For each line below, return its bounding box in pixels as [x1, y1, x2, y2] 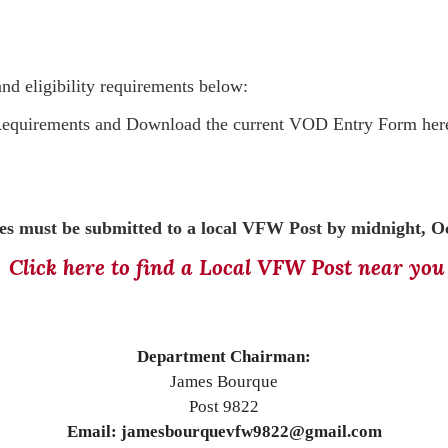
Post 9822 [189, 397, 259, 416]
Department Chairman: [137, 347, 311, 366]
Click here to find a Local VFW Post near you [8, 254, 445, 281]
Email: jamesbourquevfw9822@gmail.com [66, 422, 382, 441]
